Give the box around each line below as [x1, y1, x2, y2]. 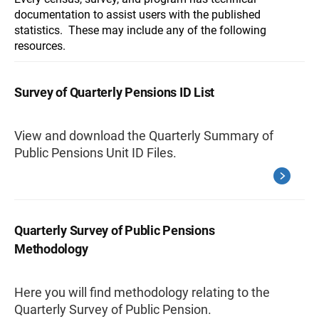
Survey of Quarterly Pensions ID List [14, 85, 214, 100]
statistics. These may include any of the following [14, 23, 266, 37]
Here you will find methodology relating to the [14, 285, 270, 300]
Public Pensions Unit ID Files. [14, 145, 177, 160]
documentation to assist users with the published [14, 8, 261, 21]
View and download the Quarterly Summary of [14, 128, 273, 143]
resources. [14, 39, 66, 53]
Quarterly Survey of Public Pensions [14, 223, 215, 238]
